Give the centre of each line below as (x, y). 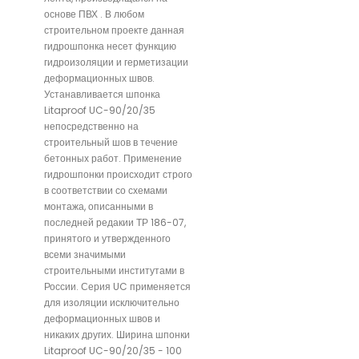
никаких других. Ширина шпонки (117, 335)
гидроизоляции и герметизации (116, 63)
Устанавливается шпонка (102, 95)
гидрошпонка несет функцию (110, 46)
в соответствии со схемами (106, 191)
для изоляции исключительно (112, 303)
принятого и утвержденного (107, 239)
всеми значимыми (85, 255)
